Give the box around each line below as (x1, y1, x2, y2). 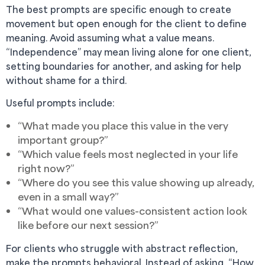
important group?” (18, 133, 108, 146)
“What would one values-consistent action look (18, 204, 247, 217)
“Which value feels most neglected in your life (18, 147, 238, 160)
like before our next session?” (18, 218, 159, 231)
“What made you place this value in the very (18, 119, 228, 132)
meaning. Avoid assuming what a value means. (6, 31, 214, 44)
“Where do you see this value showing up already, (18, 176, 254, 189)
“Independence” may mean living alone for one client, (6, 46, 251, 58)
